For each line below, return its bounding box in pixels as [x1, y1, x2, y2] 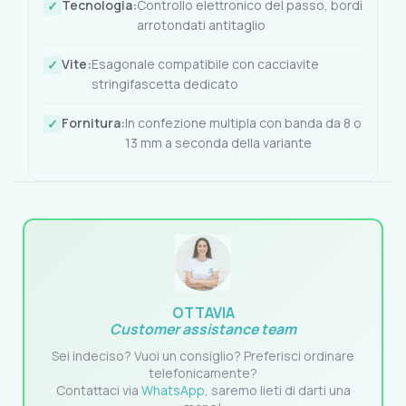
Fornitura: [62, 114, 125, 132]
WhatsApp [140, 382, 205, 400]
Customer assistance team [110, 318, 296, 339]
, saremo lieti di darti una [204, 382, 351, 400]
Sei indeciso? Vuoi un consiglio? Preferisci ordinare [52, 347, 354, 365]
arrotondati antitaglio [137, 16, 266, 34]
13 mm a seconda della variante [125, 134, 312, 152]
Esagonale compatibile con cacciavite [92, 55, 319, 73]
